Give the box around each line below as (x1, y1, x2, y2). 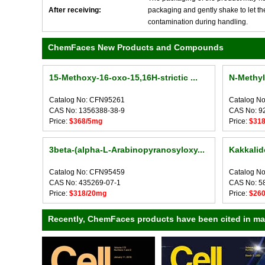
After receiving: (49, 6, 101, 14)
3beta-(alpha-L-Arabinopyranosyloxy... (49, 145, 205, 154)
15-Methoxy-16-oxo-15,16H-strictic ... (49, 73, 198, 82)
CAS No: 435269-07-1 (49, 179, 121, 187)
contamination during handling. (148, 18, 248, 26)
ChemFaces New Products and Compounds (48, 43, 224, 52)
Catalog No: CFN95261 (49, 96, 125, 104)
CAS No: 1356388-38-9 (49, 106, 125, 115)
